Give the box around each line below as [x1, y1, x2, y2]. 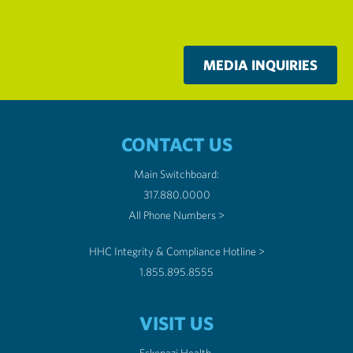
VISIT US [139, 311, 214, 335]
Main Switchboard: [134, 167, 219, 181]
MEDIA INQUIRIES [203, 56, 318, 74]
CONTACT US [121, 132, 232, 156]
